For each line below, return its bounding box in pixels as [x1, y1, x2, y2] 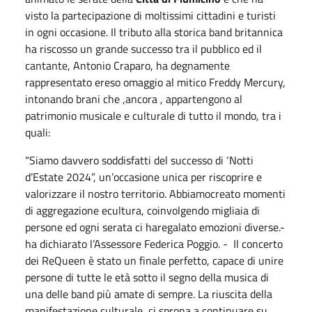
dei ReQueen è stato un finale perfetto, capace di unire [25, 252, 283, 269]
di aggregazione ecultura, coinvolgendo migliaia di [25, 202, 260, 219]
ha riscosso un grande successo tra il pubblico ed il [25, 40, 262, 57]
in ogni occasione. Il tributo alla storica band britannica [25, 24, 283, 40]
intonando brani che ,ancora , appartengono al [25, 91, 242, 107]
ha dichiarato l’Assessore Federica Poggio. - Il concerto [25, 235, 283, 252]
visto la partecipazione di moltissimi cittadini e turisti [25, 7, 276, 24]
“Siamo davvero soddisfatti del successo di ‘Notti [25, 152, 253, 169]
